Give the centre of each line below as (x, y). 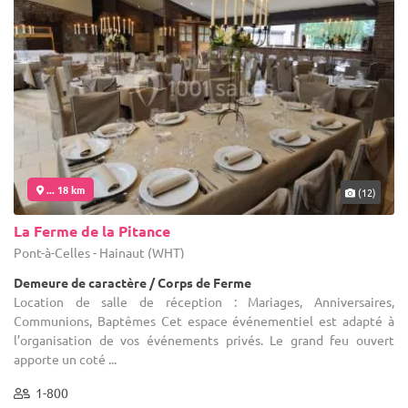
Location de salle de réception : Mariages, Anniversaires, (204, 301)
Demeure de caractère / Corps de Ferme (133, 282)
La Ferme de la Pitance (92, 230)
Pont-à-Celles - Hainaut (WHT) (99, 252)
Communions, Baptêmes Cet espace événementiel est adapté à (204, 320)
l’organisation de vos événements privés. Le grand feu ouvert (204, 339)
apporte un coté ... (65, 358)
